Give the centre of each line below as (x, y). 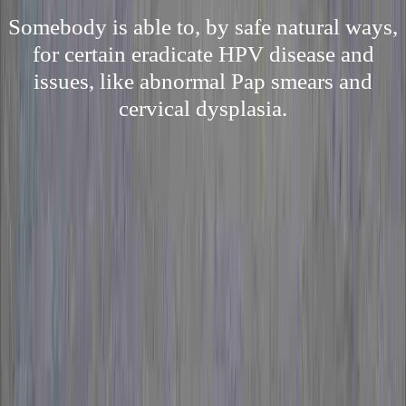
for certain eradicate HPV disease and (203, 54)
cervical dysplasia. (203, 108)
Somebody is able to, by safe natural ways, (203, 27)
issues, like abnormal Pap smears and (203, 81)
